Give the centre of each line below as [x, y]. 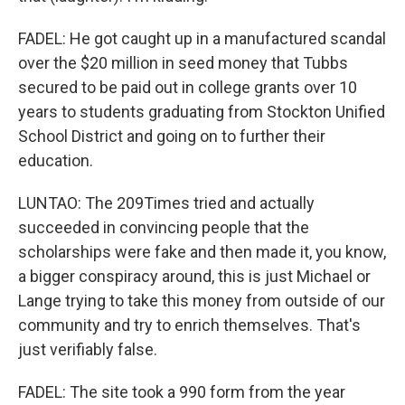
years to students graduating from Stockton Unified [202, 112]
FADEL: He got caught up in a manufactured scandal [202, 38]
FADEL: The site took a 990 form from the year [182, 392]
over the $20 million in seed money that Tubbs [183, 63]
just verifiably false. [88, 349]
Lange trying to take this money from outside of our [202, 301]
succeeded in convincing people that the [164, 227]
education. [56, 160]
